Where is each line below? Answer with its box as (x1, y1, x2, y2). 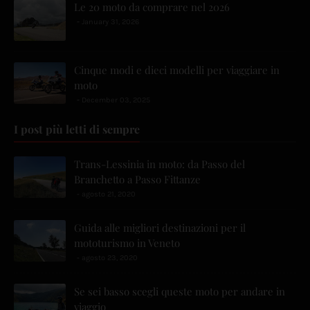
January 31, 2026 (82, 17, 139, 27)
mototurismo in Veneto (74, 236, 180, 250)
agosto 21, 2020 (82, 190, 136, 199)
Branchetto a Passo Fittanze (74, 172, 201, 187)
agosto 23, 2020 (82, 253, 138, 263)
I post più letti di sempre (14, 122, 140, 137)
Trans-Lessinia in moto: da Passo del (74, 157, 245, 172)
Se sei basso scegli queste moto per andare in (74, 284, 285, 299)
